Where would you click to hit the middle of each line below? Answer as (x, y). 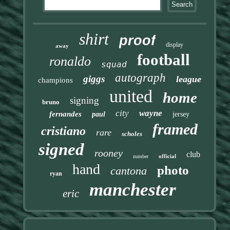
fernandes (66, 114)
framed (175, 129)
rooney (109, 153)
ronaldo (70, 61)
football (163, 60)
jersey (181, 114)
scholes (132, 133)
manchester (133, 189)
